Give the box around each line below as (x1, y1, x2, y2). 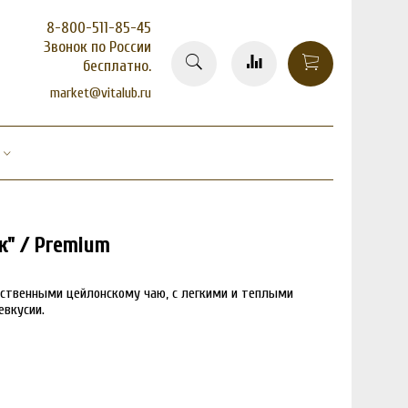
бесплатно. (83, 56, 151, 76)
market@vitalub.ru (50, 85, 151, 101)
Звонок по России (44, 37, 151, 56)
